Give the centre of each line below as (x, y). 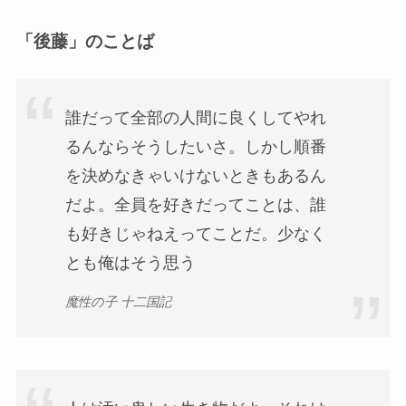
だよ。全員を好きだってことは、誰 (195, 205)
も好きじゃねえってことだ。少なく (195, 234)
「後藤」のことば (85, 42)
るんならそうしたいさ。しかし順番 (195, 147)
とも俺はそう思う (130, 263)
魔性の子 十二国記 (118, 301)
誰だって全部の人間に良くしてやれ (195, 118)
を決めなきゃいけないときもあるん (195, 176)
